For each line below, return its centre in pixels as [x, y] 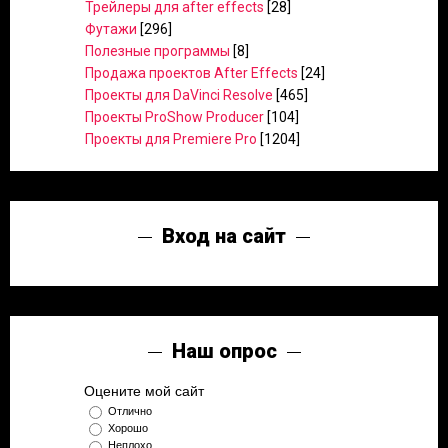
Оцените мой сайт [144, 391]
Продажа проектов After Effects [191, 73]
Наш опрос [224, 351]
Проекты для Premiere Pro [171, 139]
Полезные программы [157, 51]
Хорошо [128, 428]
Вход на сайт [224, 236]
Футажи [111, 29]
